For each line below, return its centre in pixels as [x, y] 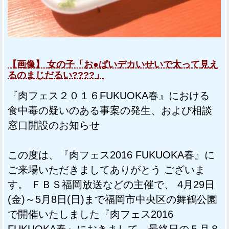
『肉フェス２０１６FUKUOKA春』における [109, 95]
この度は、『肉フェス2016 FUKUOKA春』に [111, 155]
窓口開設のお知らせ [54, 125]
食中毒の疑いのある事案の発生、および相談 [110, 110]
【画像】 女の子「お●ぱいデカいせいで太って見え [113, 64]
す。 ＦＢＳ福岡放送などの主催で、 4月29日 [111, 184]
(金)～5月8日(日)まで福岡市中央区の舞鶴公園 [112, 199]
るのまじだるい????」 [56, 75]
